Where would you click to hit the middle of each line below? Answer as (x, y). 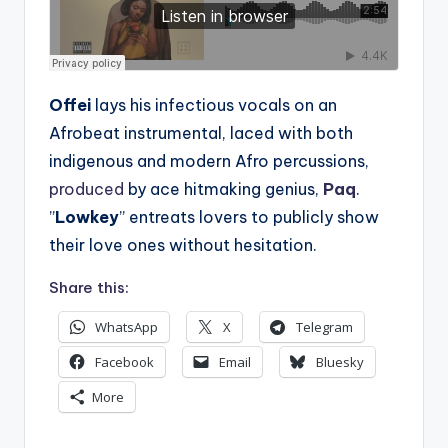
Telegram (324, 327)
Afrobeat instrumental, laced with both (201, 133)
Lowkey (87, 217)
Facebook (124, 362)
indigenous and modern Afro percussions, (209, 161)
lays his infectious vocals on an (214, 105)
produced (86, 189)
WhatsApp (126, 327)
